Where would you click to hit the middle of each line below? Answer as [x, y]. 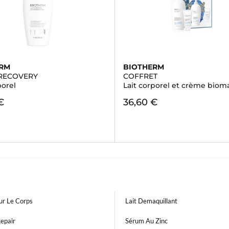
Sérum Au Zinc [146, 221]
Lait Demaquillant [151, 201]
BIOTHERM [143, 67]
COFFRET [140, 76]
